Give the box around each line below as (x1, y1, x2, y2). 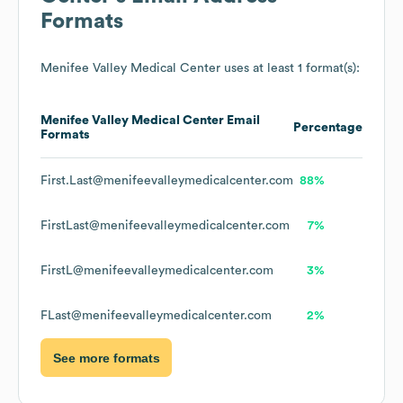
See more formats (52, 350, 160, 365)
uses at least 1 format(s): (220, 62, 360, 76)
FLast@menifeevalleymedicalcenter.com (40, 309, 272, 323)
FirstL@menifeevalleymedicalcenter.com (40, 264, 273, 278)
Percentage (293, 121, 363, 135)
